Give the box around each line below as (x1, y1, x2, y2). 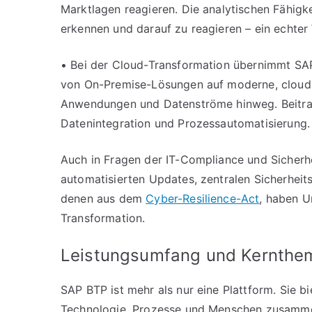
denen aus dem (61, 192, 146, 205)
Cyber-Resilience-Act (146, 192, 260, 205)
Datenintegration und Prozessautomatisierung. (61, 116, 311, 130)
